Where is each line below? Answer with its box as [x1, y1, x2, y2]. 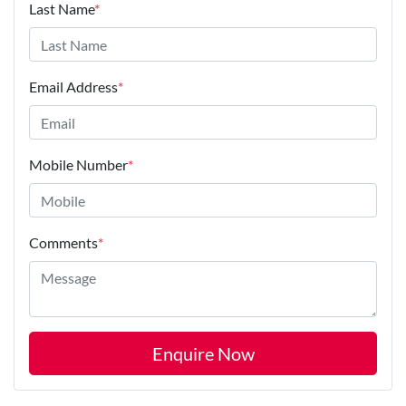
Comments [29, 234, 98, 252]
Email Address [29, 78, 118, 96]
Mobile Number [29, 156, 128, 174]
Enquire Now [151, 343, 255, 365]
